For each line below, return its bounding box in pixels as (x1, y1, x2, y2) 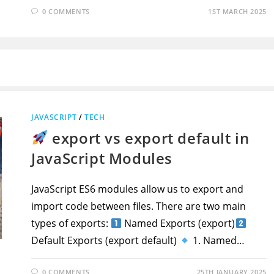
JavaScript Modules (31, 148, 173, 168)
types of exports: (31, 217, 111, 230)
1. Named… (190, 234, 245, 247)
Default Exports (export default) (31, 234, 180, 247)
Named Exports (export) (122, 217, 235, 230)
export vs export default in (48, 128, 250, 148)
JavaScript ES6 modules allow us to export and (31, 182, 244, 196)
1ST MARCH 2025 (208, 7, 267, 16)
